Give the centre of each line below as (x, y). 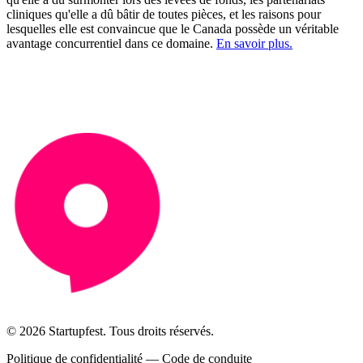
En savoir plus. (254, 44)
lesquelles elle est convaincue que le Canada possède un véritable (173, 29)
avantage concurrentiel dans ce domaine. (111, 44)
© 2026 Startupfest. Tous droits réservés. (110, 331)
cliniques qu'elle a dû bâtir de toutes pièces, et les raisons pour (164, 15)
